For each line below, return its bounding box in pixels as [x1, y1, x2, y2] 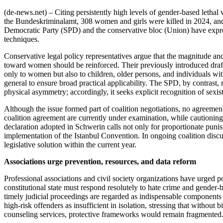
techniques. [4, 35, 39, 43]
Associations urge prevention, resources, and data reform [4, 157, 196, 166]
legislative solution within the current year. [4, 140, 136, 149]
